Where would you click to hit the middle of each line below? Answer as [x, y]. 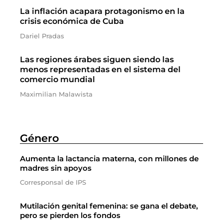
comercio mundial [57, 79]
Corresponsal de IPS [53, 182]
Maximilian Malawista [56, 94]
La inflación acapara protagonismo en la [102, 11]
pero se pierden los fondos [70, 215]
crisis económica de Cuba [72, 21]
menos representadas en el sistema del [100, 69]
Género [40, 138]
